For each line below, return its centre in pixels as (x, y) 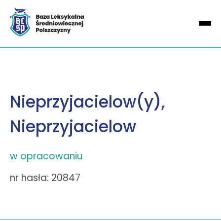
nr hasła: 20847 (45, 178)
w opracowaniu (46, 156)
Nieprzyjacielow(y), (87, 102)
